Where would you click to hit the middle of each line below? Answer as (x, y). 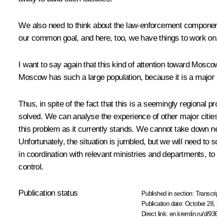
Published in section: (168, 194)
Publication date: (163, 204)
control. (31, 167)
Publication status (48, 193)
